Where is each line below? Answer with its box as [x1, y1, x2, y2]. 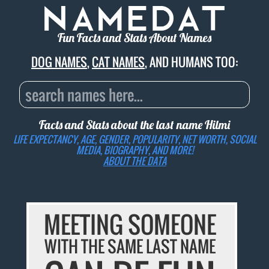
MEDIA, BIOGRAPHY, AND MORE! [76, 142, 193, 157]
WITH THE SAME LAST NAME [44, 234, 216, 259]
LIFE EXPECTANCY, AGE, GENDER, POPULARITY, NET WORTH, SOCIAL [13, 131, 256, 147]
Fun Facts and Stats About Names [58, 30, 211, 46]
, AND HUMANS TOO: [145, 53, 238, 71]
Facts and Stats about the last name [39, 117, 205, 133]
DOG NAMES [31, 53, 87, 71]
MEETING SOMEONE [43, 207, 216, 242]
